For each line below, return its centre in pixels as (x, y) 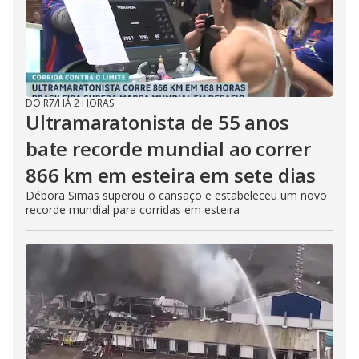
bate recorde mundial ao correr (168, 149)
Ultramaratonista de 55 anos (157, 122)
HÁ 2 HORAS (86, 103)
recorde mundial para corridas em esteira (133, 210)
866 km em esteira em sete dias (171, 175)
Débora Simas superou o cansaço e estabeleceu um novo (176, 195)
